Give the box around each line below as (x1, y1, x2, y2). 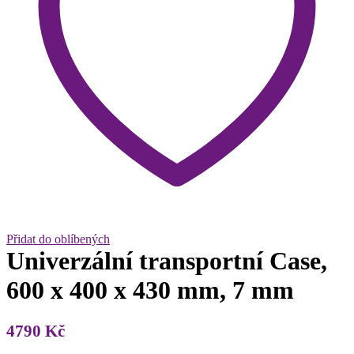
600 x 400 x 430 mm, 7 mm (6, 275, 294, 304)
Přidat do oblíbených (6, 232, 110, 246)
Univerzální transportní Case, (6, 246, 327, 275)
